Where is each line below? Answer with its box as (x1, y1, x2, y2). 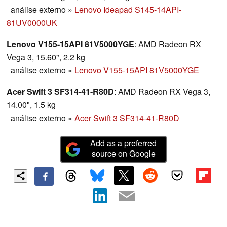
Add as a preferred (90, 137, 157, 149)
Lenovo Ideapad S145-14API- (74, 4, 181, 16)
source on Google (91, 147, 156, 160)
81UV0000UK (7, 17, 57, 29)
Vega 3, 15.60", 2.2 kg (7, 51, 85, 63)
